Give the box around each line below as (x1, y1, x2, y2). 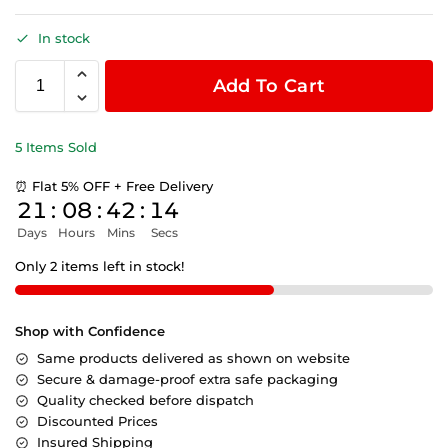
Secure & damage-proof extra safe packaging (37, 371, 338, 388)
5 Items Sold (15, 139, 97, 156)
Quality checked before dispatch (37, 392, 254, 409)
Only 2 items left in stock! (15, 258, 184, 275)
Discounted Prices (37, 413, 158, 430)
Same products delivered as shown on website (37, 350, 350, 367)
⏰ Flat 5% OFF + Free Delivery (15, 178, 213, 195)
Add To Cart (212, 75, 326, 98)
